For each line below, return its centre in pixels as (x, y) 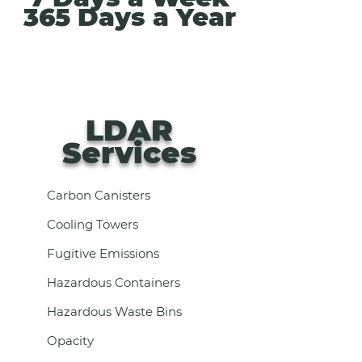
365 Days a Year (129, 17)
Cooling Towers (92, 224)
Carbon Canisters (98, 195)
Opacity (70, 341)
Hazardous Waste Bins (114, 311)
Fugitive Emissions (103, 253)
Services (129, 153)
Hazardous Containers (113, 282)
